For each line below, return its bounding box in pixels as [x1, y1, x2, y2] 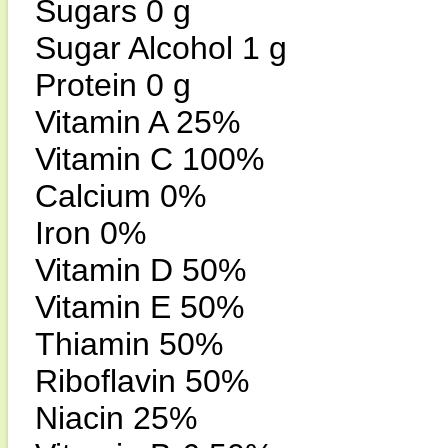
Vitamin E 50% [35, 289, 244, 325]
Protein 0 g [35, 67, 191, 103]
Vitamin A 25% [35, 104, 240, 140]
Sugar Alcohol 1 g [35, 30, 287, 66]
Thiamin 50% [35, 326, 223, 362]
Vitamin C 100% [35, 141, 264, 177]
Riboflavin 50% [35, 363, 249, 399]
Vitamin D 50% [35, 252, 246, 288]
